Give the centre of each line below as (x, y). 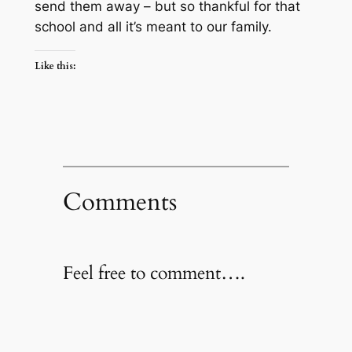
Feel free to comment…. (154, 273)
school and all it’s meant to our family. (153, 27)
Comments (119, 202)
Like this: (55, 66)
